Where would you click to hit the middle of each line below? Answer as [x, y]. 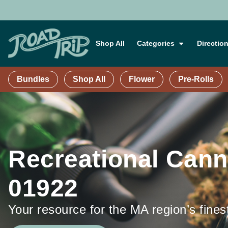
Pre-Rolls [196, 79]
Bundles [33, 79]
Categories [156, 43]
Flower [142, 79]
